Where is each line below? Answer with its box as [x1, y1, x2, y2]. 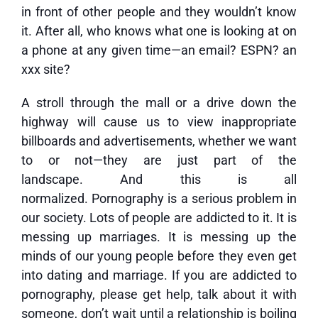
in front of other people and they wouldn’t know [21, 4, 297, 19]
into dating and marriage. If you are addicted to [21, 268, 297, 283]
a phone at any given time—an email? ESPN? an [21, 43, 297, 57]
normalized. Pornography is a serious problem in [21, 191, 297, 206]
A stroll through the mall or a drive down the [21, 95, 297, 110]
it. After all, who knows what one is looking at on [21, 23, 297, 38]
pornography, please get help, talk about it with [21, 287, 297, 302]
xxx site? [21, 62, 70, 77]
